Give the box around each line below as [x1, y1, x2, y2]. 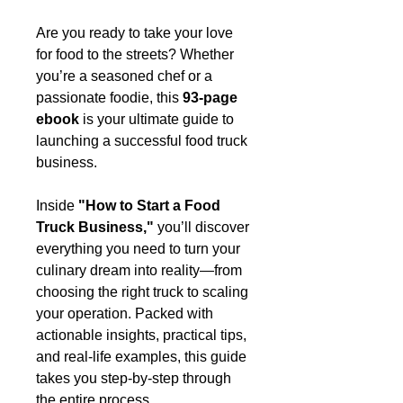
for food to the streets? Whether [36, 46, 234, 62]
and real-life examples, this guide [36, 348, 246, 364]
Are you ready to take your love [36, 24, 233, 40]
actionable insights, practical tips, [36, 327, 246, 343]
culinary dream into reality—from [36, 262, 242, 278]
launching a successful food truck [36, 132, 247, 148]
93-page [183, 89, 237, 105]
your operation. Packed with [36, 305, 213, 321]
